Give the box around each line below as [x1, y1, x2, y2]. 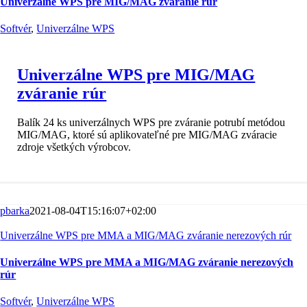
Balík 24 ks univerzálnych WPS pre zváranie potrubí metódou [17, 116, 286, 128]
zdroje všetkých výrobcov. [17, 140, 132, 153]
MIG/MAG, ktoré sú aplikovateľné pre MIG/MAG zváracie [17, 128, 278, 140]
